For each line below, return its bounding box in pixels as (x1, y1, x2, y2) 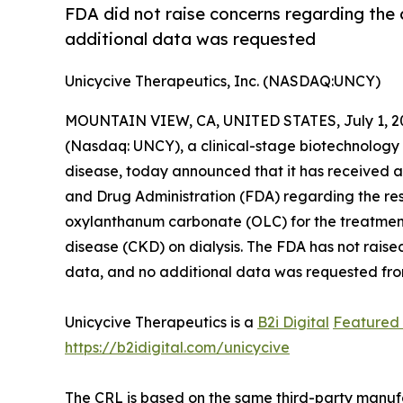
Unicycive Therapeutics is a (65, 313, 257, 332)
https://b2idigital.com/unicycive (65, 338, 290, 357)
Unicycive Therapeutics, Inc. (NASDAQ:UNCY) (65, 72, 381, 91)
